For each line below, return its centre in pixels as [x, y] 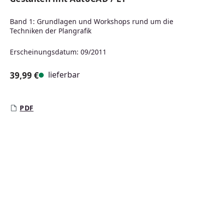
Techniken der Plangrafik [51, 31]
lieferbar [63, 75]
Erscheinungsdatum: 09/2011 [58, 52]
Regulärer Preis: [42, 86]
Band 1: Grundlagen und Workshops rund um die [92, 22]
